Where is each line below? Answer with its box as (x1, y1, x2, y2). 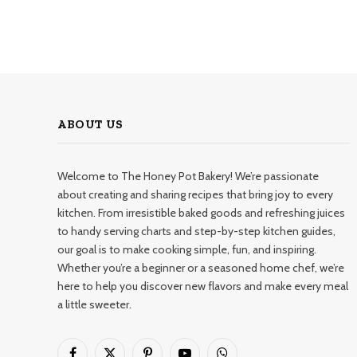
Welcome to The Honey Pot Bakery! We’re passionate (57, 168, 319, 183)
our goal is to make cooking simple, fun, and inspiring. (57, 241, 316, 257)
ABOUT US (57, 116, 124, 131)
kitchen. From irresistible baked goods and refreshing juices (57, 205, 345, 220)
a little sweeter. (57, 296, 131, 312)
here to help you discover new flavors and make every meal (57, 278, 348, 293)
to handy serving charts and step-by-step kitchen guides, (57, 223, 335, 238)
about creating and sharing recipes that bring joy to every (57, 186, 333, 202)
